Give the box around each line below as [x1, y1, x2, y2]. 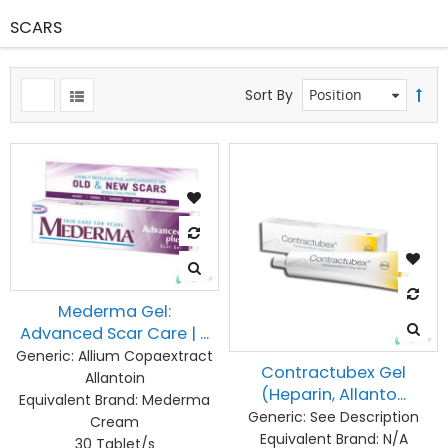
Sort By [245, 85, 293, 105]
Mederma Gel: [58, 299, 171, 323]
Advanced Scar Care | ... [20, 321, 209, 345]
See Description [306, 407, 419, 427]
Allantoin [84, 367, 145, 388]
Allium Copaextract [74, 345, 213, 366]
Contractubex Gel [261, 361, 406, 384]
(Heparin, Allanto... [261, 383, 406, 406]
